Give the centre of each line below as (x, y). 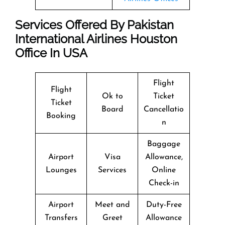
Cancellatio (164, 109)
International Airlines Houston (96, 39)
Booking (61, 116)
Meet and (112, 205)
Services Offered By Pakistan (94, 25)
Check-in (164, 183)
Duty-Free (164, 205)
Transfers (61, 218)
